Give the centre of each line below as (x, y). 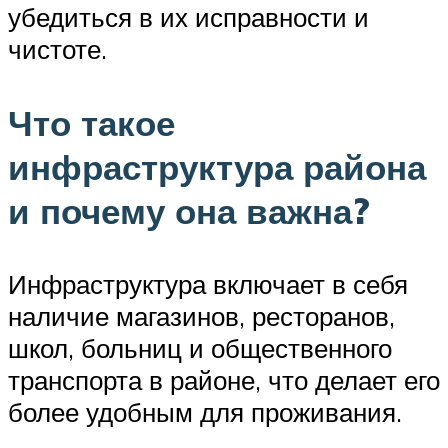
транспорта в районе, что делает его (224, 379)
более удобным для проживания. (205, 411)
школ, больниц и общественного (200, 347)
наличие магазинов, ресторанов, (201, 315)
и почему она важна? (189, 210)
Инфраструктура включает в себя (208, 283)
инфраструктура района (217, 166)
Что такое (91, 122)
